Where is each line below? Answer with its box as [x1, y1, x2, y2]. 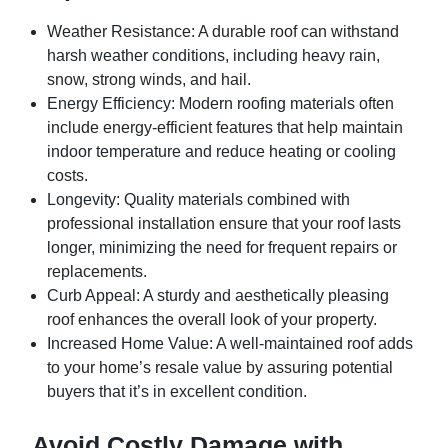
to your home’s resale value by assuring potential [47, 359, 393, 376]
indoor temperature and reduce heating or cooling [47, 143, 396, 160]
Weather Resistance [47, 23, 191, 40]
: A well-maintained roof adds [209, 335, 413, 352]
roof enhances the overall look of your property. [47, 311, 377, 328]
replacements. [47, 263, 147, 280]
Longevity [47, 191, 116, 208]
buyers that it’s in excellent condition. [47, 383, 307, 400]
